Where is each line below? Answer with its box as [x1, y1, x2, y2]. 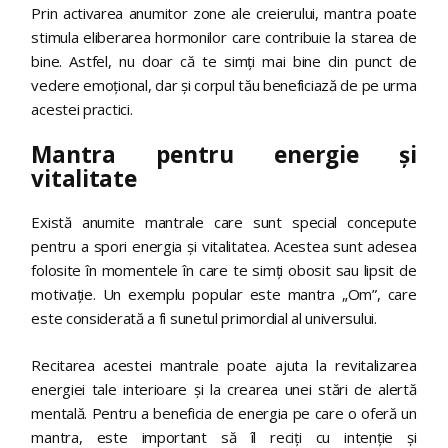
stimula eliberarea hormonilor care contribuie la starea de [31, 26, 417, 47]
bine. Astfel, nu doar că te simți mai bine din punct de [31, 50, 417, 71]
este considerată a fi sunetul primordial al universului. [31, 308, 377, 329]
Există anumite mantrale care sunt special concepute [31, 212, 417, 233]
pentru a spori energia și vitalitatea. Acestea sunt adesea [31, 236, 417, 257]
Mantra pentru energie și [31, 139, 417, 171]
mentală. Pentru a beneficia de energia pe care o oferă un [31, 402, 417, 423]
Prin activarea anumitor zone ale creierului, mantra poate [31, 2, 417, 23]
